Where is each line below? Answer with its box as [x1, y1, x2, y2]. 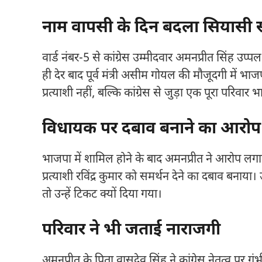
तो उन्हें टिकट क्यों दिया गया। [42, 187, 162, 202]
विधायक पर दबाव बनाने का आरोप [42, 118, 261, 140]
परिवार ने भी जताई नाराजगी [42, 219, 220, 241]
